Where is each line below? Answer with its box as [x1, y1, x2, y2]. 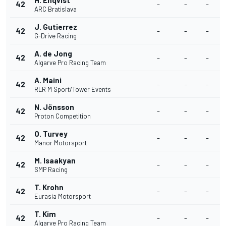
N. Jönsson [34, 102, 74, 111]
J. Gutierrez [34, 22, 77, 31]
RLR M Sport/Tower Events [34, 85, 111, 93]
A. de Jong [34, 49, 72, 58]
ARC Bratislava [34, 5, 77, 13]
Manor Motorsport [34, 139, 87, 147]
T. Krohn [34, 183, 64, 192]
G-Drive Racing [34, 32, 77, 40]
